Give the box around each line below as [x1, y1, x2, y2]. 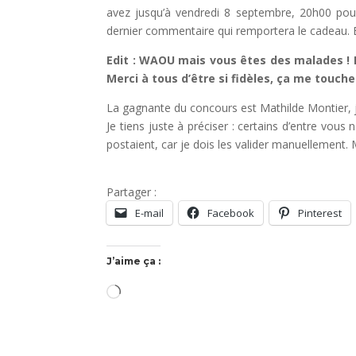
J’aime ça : [106, 254, 161, 267]
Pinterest [298, 205, 342, 220]
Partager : [106, 184, 157, 199]
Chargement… [120, 284, 193, 300]
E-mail [135, 205, 164, 220]
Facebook [207, 205, 255, 220]
